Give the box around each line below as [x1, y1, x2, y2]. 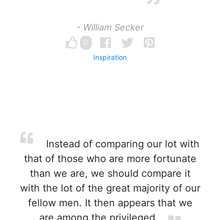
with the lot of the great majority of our [20, 182, 200, 194]
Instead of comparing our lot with [43, 138, 199, 150]
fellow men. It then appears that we [27, 197, 192, 209]
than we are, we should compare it [29, 167, 191, 179]
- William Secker [76, 22, 144, 32]
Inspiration [93, 53, 127, 61]
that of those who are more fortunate [24, 153, 196, 165]
